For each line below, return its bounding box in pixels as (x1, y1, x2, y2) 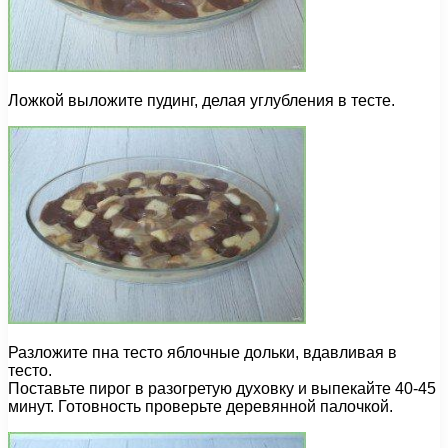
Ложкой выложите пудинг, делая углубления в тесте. (8, 92, 395, 110)
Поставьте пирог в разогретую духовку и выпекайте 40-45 (8, 380, 436, 398)
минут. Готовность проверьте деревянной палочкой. (8, 398, 393, 416)
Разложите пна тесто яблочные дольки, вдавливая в (8, 344, 397, 362)
